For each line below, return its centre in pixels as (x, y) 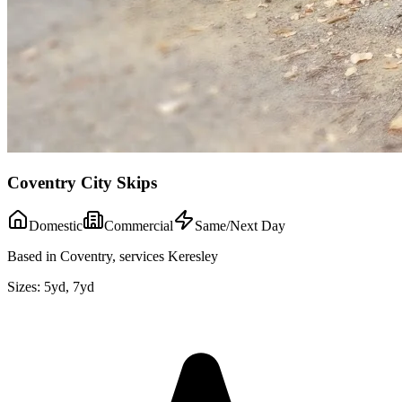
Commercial (139, 226)
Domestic (56, 226)
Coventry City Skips (82, 182)
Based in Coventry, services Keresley (113, 257)
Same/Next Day (240, 226)
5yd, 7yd (69, 287)
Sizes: (24, 287)
